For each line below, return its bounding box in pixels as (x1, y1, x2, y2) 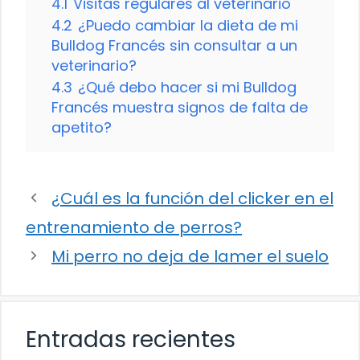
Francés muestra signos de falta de (51, 96, 308, 117)
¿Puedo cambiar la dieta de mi (78, 14, 298, 35)
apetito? (51, 117, 112, 137)
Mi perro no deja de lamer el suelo (51, 244, 329, 268)
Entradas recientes (26, 323, 235, 355)
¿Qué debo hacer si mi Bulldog (78, 76, 297, 97)
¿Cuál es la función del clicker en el (51, 186, 333, 210)
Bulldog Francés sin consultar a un (51, 35, 297, 55)
